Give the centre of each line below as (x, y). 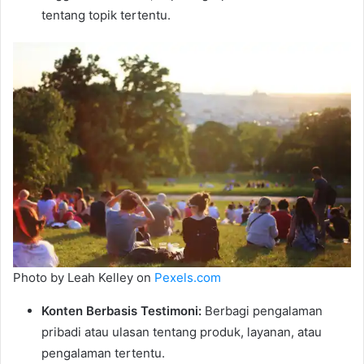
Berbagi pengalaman (262, 311)
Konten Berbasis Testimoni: (121, 311)
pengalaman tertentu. (103, 353)
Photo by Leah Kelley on (84, 278)
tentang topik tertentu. (106, 15)
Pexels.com (188, 278)
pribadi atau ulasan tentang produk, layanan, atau (182, 332)
